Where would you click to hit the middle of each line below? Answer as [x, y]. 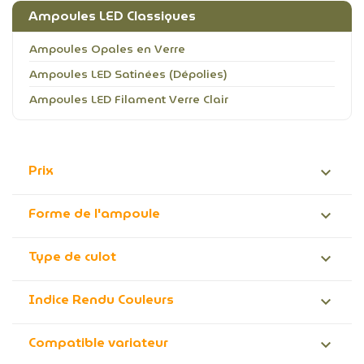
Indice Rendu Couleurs [101, 299]
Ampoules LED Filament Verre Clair [129, 99]
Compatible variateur [98, 342]
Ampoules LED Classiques [112, 16]
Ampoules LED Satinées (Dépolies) [128, 74]
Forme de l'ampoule [94, 213]
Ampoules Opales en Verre [107, 49]
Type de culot [72, 256]
